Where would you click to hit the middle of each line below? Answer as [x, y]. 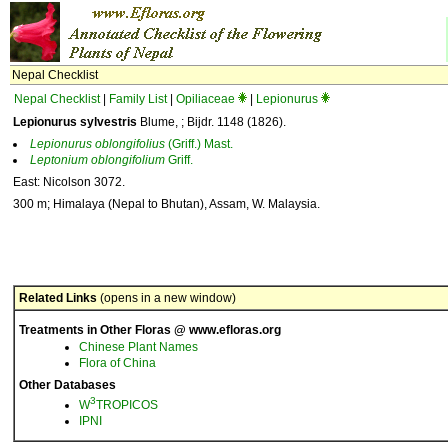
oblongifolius [130, 144]
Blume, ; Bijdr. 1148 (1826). [211, 122]
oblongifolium [128, 160]
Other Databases [67, 385]
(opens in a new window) [166, 298]
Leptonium [59, 160]
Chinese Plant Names [138, 347]
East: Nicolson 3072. [69, 182]
